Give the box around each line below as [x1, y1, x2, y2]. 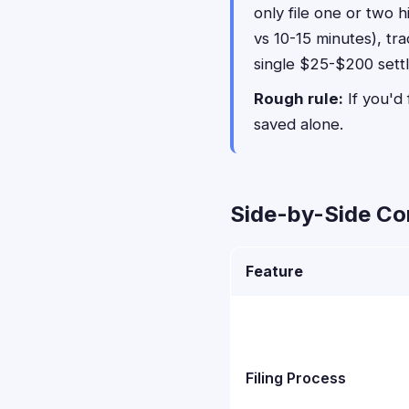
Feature [246, 262, 303, 280]
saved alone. [254, 115, 343, 133]
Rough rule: [254, 89, 343, 108]
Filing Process [246, 369, 346, 387]
